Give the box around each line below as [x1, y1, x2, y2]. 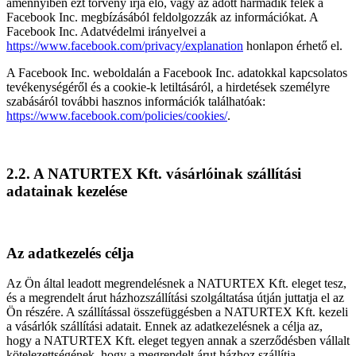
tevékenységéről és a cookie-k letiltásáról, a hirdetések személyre [6, 80, 330, 95]
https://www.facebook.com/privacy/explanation [6, 39, 243, 53]
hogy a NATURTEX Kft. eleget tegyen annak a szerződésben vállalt [6, 334, 350, 348]
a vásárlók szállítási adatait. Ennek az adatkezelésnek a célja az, [6, 319, 323, 334]
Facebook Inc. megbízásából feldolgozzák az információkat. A [6, 10, 318, 25]
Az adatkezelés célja [6, 244, 134, 261]
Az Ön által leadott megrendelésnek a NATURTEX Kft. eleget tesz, [6, 277, 346, 291]
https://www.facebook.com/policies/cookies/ [6, 109, 227, 123]
